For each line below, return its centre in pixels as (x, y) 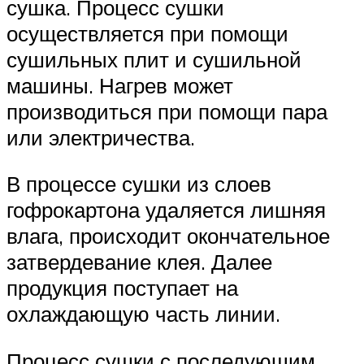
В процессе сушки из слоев (139, 184)
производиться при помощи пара (167, 111)
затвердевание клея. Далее (139, 262)
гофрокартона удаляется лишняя (166, 210)
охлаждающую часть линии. (143, 314)
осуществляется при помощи (147, 33)
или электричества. (101, 137)
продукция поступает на (122, 288)
